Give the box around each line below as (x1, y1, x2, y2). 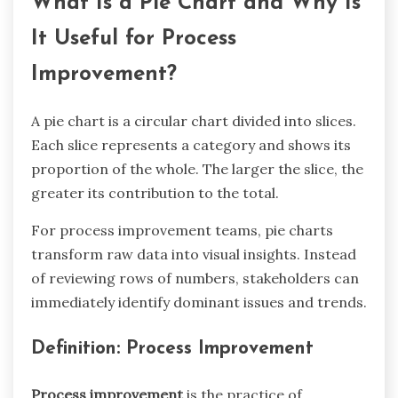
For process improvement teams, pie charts (31, 221, 333, 240)
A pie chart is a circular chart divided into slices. (31, 112, 356, 131)
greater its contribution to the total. (31, 184, 279, 203)
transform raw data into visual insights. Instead (31, 245, 356, 264)
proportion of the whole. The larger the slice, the (31, 160, 363, 179)
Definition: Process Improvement (31, 339, 314, 359)
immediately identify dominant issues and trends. (31, 293, 367, 312)
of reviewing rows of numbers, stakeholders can (31, 269, 359, 288)
